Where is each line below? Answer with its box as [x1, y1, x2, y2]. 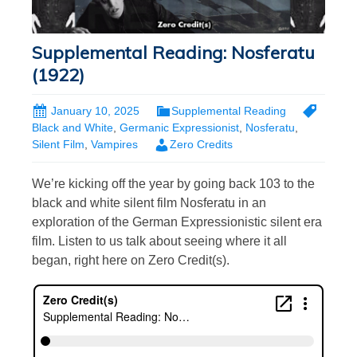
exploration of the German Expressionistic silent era [32, 214, 322, 229]
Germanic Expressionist [120, 121, 239, 135]
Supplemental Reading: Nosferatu [32, 41, 315, 64]
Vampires [91, 138, 138, 151]
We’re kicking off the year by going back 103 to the [32, 176, 315, 190]
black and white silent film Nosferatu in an [32, 195, 266, 210]
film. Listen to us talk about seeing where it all [32, 233, 287, 248]
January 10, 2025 [51, 104, 139, 117]
